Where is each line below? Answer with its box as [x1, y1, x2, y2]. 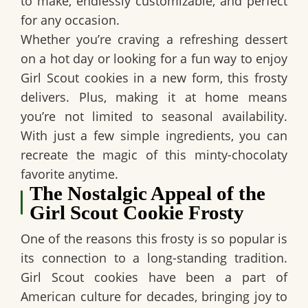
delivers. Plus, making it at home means [21, 88, 287, 105]
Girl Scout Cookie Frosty [30, 201, 245, 223]
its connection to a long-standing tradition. [21, 249, 287, 266]
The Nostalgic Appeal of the [30, 181, 266, 204]
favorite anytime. [21, 165, 118, 182]
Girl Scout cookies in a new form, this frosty [21, 69, 287, 86]
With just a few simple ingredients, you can [21, 126, 287, 144]
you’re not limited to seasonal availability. [21, 107, 287, 124]
